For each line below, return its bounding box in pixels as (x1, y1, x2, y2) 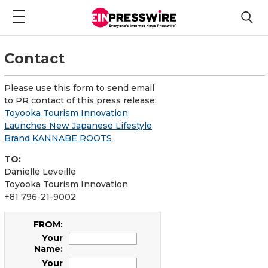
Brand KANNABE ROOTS (4, 132, 112, 144)
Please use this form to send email (4, 82, 154, 93)
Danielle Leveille (4, 166, 76, 177)
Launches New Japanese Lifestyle (4, 120, 152, 131)
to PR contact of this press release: (4, 95, 157, 106)
